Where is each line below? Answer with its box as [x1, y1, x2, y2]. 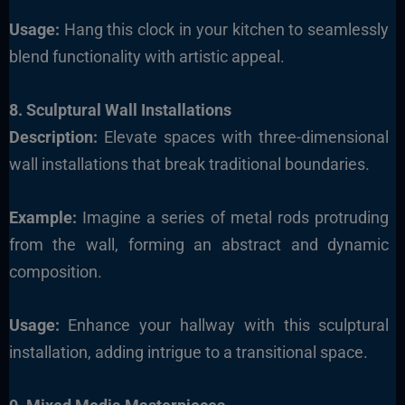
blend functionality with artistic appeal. [8, 47, 285, 67]
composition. [8, 261, 102, 281]
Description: [8, 127, 98, 147]
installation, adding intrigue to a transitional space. [8, 342, 368, 362]
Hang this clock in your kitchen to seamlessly [59, 20, 390, 40]
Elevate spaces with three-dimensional [97, 127, 390, 147]
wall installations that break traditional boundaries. [8, 155, 370, 174]
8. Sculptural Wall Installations [8, 100, 231, 120]
